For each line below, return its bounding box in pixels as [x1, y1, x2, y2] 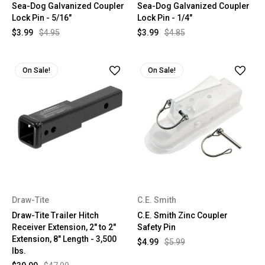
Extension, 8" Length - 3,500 [12, 234, 117, 244]
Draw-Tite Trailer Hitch [12, 210, 99, 220]
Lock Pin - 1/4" [137, 13, 192, 22]
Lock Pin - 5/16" [12, 13, 72, 22]
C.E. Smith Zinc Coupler [137, 210, 228, 220]
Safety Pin [137, 222, 176, 232]
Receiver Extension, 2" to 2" [12, 222, 116, 232]
